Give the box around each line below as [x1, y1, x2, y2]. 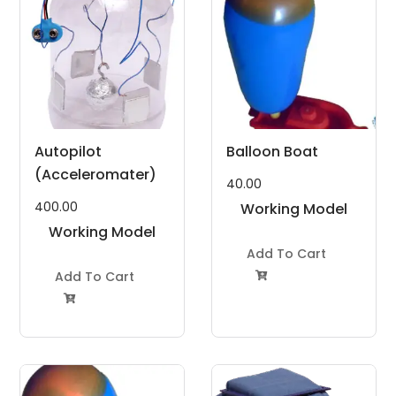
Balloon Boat [226, 141, 318, 163]
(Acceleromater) [34, 164, 157, 186]
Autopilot [34, 141, 103, 163]
